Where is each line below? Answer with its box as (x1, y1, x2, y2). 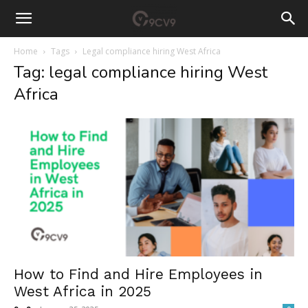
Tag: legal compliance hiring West (14, 61, 267, 83)
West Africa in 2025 (14, 283, 151, 300)
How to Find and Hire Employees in (14, 265, 263, 283)
